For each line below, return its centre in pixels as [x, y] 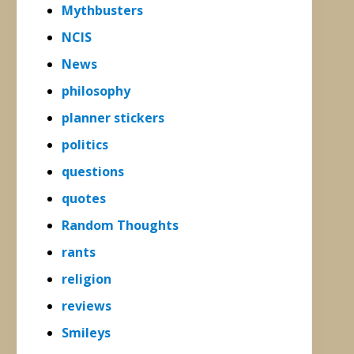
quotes [84, 198]
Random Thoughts [120, 225]
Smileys [86, 332]
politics [85, 144]
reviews [87, 305]
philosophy [96, 90]
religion [87, 279]
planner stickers [113, 117]
